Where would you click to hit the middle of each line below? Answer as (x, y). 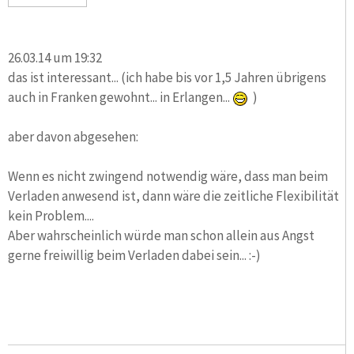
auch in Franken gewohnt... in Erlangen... (120, 97)
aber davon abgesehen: (74, 136)
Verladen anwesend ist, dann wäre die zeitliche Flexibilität (173, 196)
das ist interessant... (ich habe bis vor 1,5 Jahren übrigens (167, 77)
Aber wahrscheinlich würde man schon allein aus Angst (161, 235)
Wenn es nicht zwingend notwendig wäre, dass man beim (168, 176)
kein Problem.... (51, 215)
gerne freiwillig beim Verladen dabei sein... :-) (134, 255)
